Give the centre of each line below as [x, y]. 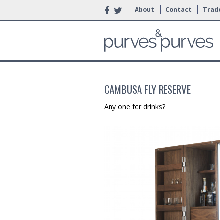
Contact [179, 10]
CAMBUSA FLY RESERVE [147, 89]
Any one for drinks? [135, 106]
